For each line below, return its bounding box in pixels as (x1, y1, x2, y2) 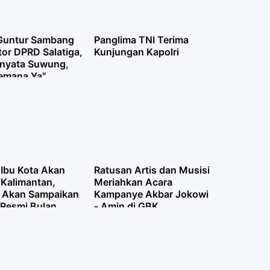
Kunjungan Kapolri (93, 46, 179, 58)
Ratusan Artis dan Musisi (93, 164, 210, 176)
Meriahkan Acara (93, 176, 172, 188)
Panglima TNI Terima (93, 34, 189, 46)
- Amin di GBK (93, 200, 159, 212)
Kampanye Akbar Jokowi (93, 188, 209, 200)
